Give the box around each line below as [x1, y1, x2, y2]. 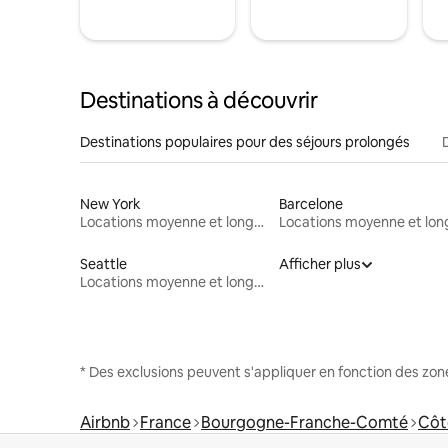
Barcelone [278, 194, 343, 213]
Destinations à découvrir [80, 85, 318, 115]
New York [80, 194, 141, 213]
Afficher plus [278, 254, 361, 273]
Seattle [80, 254, 127, 273]
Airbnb [80, 411, 130, 433]
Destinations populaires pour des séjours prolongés [80, 132, 410, 151]
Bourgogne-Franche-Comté [201, 411, 408, 433]
